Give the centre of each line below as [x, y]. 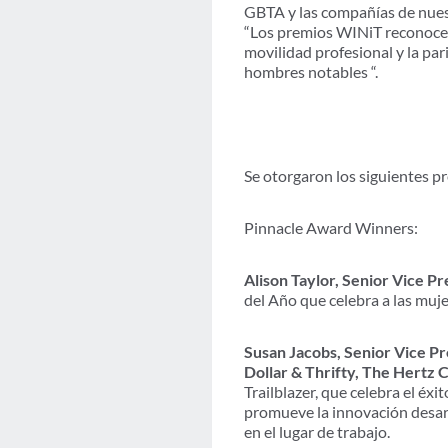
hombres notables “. [311, 72]
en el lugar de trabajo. [317, 432]
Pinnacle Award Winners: [331, 228]
